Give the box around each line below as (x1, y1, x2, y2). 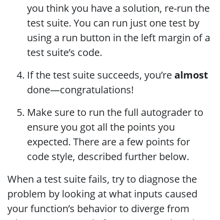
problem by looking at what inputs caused (7, 187, 197, 200)
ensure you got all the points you (27, 120, 175, 134)
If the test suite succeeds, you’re (27, 68, 174, 82)
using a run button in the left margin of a (27, 31, 210, 44)
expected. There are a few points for (27, 135, 190, 148)
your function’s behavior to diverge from (7, 202, 190, 215)
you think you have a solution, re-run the (27, 1, 210, 15)
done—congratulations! (27, 83, 134, 96)
